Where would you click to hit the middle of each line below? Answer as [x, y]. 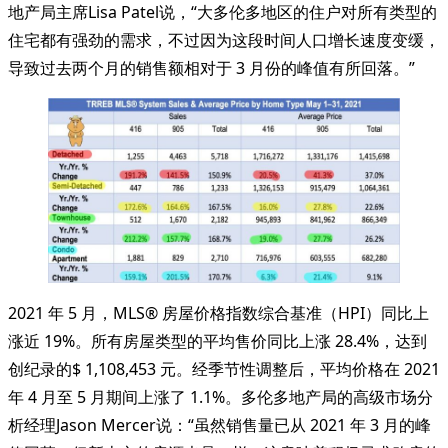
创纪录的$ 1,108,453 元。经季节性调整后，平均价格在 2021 [224, 369]
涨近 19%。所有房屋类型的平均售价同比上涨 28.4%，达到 [217, 341]
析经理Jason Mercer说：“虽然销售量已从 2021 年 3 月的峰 [219, 425]
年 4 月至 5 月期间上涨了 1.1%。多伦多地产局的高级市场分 [220, 397]
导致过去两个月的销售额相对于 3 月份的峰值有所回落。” [211, 67]
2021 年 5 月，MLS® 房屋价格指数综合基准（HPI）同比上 [218, 313]
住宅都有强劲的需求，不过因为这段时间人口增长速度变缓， [224, 39]
